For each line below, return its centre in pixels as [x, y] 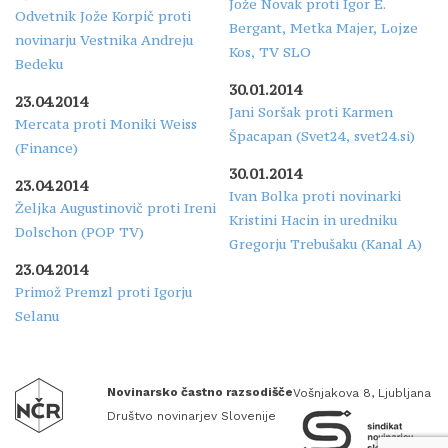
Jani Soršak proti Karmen [311, 111]
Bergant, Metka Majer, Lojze [323, 27]
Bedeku [39, 63]
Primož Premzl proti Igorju [103, 291]
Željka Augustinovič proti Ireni [115, 207]
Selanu [37, 315]
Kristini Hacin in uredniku [313, 219]
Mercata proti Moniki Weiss [106, 123]
